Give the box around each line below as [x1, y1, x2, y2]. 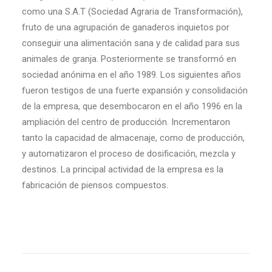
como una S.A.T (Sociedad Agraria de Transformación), [22, 6, 243, 17]
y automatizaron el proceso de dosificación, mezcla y [22, 148, 236, 159]
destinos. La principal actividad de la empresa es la [22, 164, 223, 175]
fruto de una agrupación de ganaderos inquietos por [22, 22, 229, 33]
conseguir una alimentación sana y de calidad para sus [22, 38, 240, 49]
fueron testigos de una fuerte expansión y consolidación [22, 85, 248, 96]
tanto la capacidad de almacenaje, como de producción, [22, 132, 245, 143]
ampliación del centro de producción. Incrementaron [22, 117, 230, 127]
